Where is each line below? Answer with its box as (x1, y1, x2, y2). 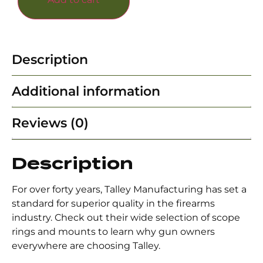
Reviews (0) (12, 115, 89, 131)
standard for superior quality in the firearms (12, 198, 215, 210)
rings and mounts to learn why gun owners (12, 226, 215, 238)
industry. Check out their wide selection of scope (12, 212, 240, 224)
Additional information (12, 83, 160, 100)
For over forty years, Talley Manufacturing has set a (12, 184, 247, 195)
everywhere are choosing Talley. (12, 240, 160, 252)
